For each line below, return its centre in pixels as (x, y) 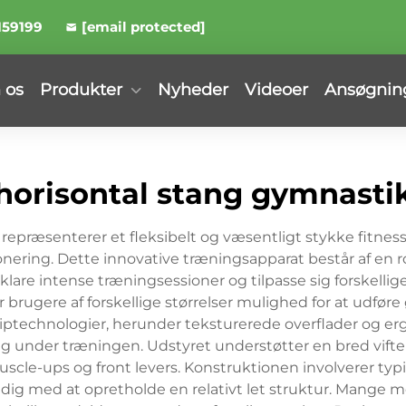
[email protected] (144, 27)
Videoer (276, 90)
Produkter (81, 90)
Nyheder (193, 90)
